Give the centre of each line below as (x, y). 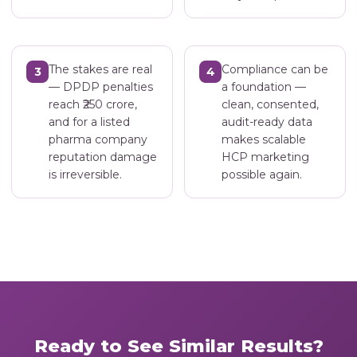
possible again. (262, 174)
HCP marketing (265, 157)
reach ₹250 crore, (93, 104)
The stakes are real (100, 69)
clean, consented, (270, 104)
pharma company (98, 139)
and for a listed (89, 122)
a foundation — (264, 86)
